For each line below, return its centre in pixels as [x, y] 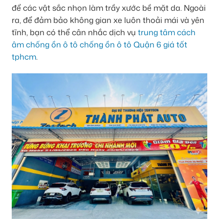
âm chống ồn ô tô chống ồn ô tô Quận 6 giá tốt [99, 45]
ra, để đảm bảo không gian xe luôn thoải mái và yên [108, 20]
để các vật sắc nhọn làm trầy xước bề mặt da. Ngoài [109, 8]
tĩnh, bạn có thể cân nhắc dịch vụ [75, 33]
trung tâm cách [167, 33]
